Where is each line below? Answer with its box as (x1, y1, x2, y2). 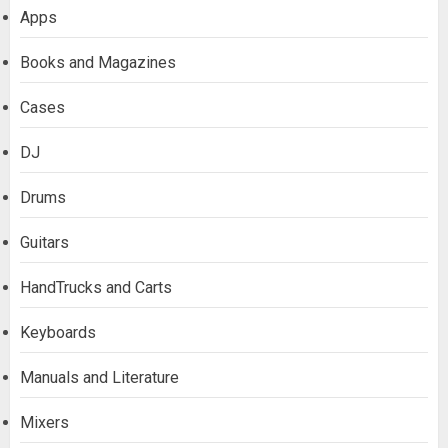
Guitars (20, 232, 69, 252)
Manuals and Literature (20, 367, 179, 387)
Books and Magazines (20, 52, 176, 72)
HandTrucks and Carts (20, 277, 172, 297)
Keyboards (20, 322, 96, 342)
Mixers (20, 412, 69, 432)
